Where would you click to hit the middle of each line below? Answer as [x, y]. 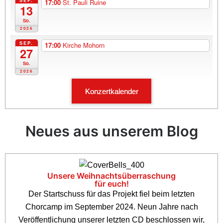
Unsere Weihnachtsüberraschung [111, 176]
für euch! [111, 184]
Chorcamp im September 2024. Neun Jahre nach [111, 207]
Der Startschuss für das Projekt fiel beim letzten [111, 194]
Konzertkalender [111, 91]
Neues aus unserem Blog [111, 131]
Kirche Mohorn [83, 45]
